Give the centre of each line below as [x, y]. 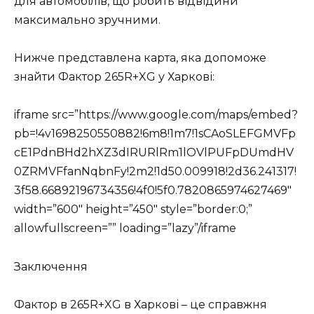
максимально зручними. [87, 20]
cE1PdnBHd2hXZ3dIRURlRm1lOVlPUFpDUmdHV [154, 153]
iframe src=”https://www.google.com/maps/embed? [156, 115]
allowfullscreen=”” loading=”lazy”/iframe [125, 228]
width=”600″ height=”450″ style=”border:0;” [133, 210]
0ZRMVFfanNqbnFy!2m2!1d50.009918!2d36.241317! [155, 172]
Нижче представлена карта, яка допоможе [140, 58]
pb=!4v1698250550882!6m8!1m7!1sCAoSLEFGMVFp [155, 134]
